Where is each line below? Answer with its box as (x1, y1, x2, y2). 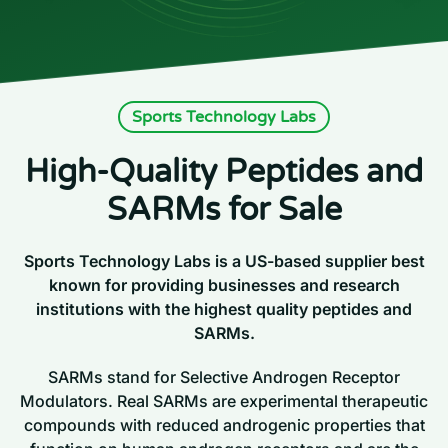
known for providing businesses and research (48, 275, 400, 295)
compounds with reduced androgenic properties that (23, 415, 425, 435)
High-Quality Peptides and (25, 152, 423, 191)
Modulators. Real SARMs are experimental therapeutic (20, 391, 428, 411)
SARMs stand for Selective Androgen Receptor (48, 367, 400, 387)
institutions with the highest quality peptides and (36, 299, 412, 319)
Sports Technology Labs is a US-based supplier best (23, 251, 425, 271)
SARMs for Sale (106, 190, 342, 229)
